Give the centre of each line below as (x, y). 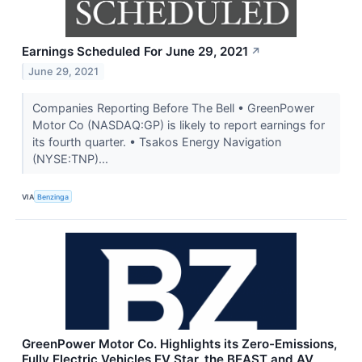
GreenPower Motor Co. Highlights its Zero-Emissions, (179, 344)
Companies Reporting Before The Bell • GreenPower (173, 108)
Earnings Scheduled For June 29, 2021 (135, 52)
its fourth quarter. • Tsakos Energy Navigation (156, 142)
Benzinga (53, 196)
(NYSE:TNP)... (72, 159)
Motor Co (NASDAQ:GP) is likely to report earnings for (178, 125)
